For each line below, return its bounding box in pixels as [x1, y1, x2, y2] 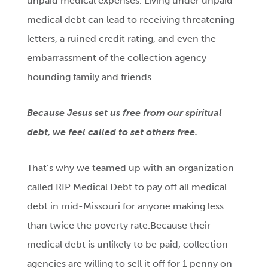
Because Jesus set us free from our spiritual [27, 107, 223, 119]
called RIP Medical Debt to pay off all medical [27, 181, 227, 193]
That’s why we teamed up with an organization [27, 162, 234, 174]
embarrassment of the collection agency [27, 52, 207, 64]
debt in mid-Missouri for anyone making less [27, 200, 224, 212]
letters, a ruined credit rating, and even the [27, 33, 217, 45]
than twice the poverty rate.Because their [27, 220, 211, 232]
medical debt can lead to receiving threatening [27, 14, 235, 26]
